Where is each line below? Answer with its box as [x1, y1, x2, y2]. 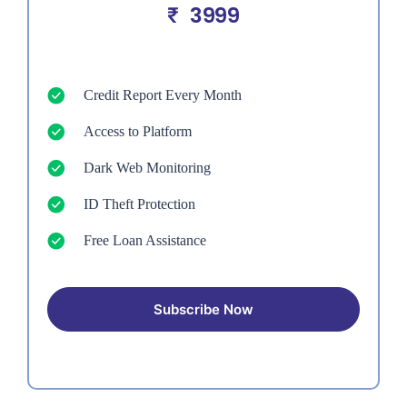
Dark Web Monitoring [84, 159, 211, 175]
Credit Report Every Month [84, 86, 242, 103]
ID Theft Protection [84, 195, 195, 212]
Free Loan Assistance [84, 232, 206, 248]
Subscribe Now [154, 300, 253, 318]
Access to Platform [84, 123, 192, 139]
